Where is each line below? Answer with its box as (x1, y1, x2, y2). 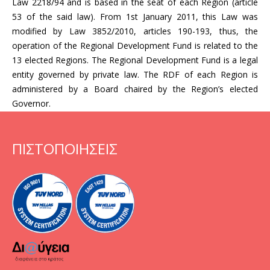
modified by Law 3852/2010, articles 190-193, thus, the (12, 25, 258, 37)
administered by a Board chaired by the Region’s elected (12, 83, 258, 95)
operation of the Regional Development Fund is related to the (12, 40, 258, 51)
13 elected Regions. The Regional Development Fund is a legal (12, 54, 258, 66)
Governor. (12, 98, 51, 109)
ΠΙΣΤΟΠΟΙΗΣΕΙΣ (12, 139, 118, 159)
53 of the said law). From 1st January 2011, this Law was (12, 11, 258, 22)
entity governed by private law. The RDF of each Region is (12, 69, 258, 80)
